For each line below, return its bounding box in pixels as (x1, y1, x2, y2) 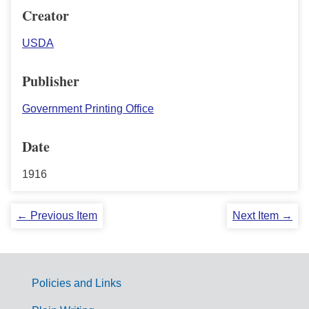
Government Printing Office (22, 103, 154, 115)
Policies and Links (32, 277, 121, 290)
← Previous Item (17, 210, 97, 222)
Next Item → (232, 210, 292, 222)
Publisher (22, 71, 79, 92)
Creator (22, 6, 69, 26)
